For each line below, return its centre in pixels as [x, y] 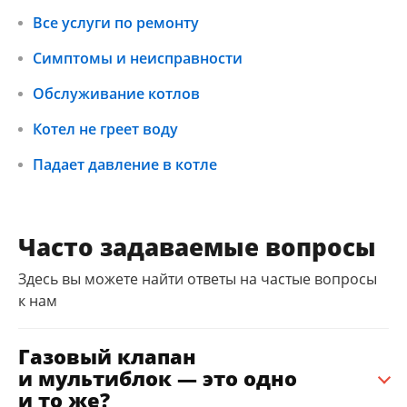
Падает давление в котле [125, 164]
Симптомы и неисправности [138, 58]
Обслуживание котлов [116, 93]
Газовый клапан [107, 356]
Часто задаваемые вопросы [197, 247]
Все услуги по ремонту [116, 22]
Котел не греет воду [105, 129]
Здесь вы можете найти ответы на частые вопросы [198, 278]
